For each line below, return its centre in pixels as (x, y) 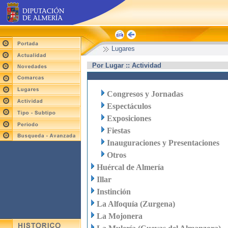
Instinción (114, 192)
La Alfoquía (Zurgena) (136, 204)
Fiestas (119, 131)
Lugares (123, 49)
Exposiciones (129, 118)
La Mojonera (120, 216)
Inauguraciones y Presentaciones (163, 143)
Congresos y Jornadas (145, 94)
